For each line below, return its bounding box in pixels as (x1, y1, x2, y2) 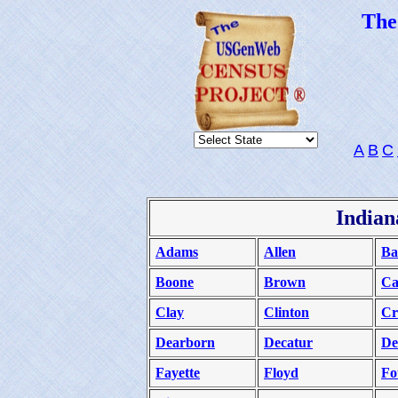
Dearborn (155, 335, 215, 350)
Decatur (264, 335, 313, 350)
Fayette (155, 365, 200, 380)
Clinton (264, 305, 309, 320)
